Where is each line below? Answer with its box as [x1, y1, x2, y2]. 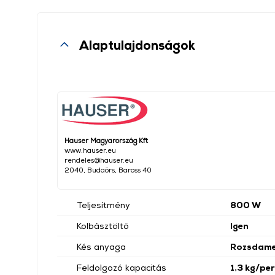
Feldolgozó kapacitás [77, 262, 166, 273]
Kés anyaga [77, 241, 126, 252]
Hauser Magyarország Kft [64, 136, 148, 144]
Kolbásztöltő [77, 220, 129, 231]
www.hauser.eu [64, 146, 116, 154]
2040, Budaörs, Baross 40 [64, 166, 152, 174]
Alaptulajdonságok [79, 37, 195, 52]
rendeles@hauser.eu [64, 156, 133, 164]
